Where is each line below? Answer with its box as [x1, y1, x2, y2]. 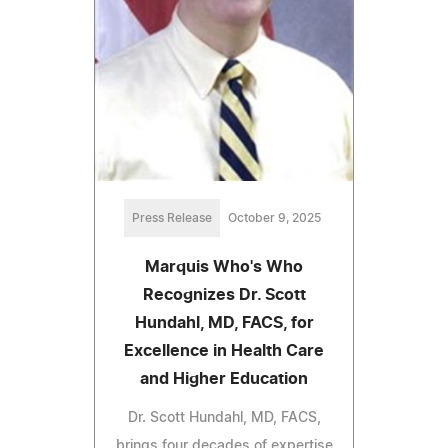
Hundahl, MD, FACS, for [134, 315, 314, 332]
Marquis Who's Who [145, 259, 303, 276]
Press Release [131, 212, 212, 225]
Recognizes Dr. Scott [142, 287, 306, 304]
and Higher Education [140, 371, 308, 388]
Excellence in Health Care [124, 343, 324, 360]
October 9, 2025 [227, 212, 321, 225]
